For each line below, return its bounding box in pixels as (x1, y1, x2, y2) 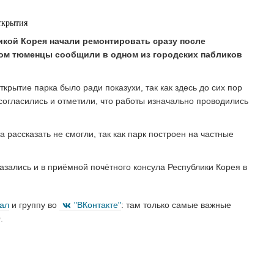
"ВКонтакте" (74, 199, 121, 210)
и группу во (9, 199, 59, 210)
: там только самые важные (121, 199, 231, 210)
